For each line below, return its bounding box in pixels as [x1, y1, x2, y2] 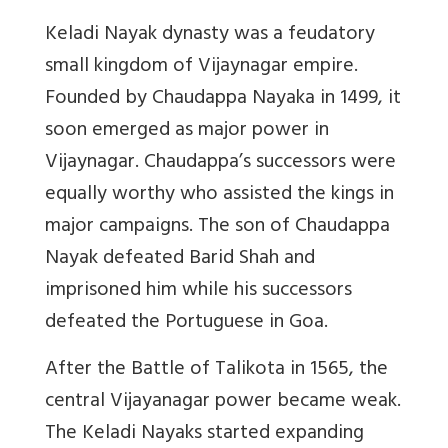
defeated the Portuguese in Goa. [45, 305, 328, 343]
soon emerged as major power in [45, 113, 329, 151]
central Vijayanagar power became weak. [45, 384, 401, 422]
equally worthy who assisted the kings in [45, 177, 394, 215]
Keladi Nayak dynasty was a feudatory [45, 17, 375, 55]
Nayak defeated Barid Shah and [45, 241, 315, 279]
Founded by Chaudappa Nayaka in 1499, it [45, 81, 401, 119]
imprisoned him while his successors [45, 273, 352, 311]
